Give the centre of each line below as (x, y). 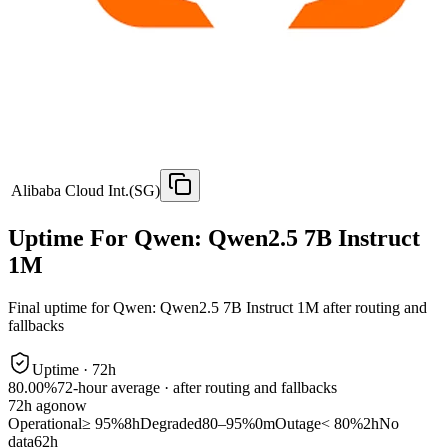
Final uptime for (60, 308)
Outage (298, 424)
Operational (45, 424)
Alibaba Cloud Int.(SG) (85, 191)
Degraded (171, 424)
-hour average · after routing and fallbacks (205, 388)
